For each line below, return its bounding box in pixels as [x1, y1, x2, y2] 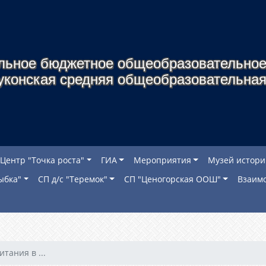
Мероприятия [133, 154, 191, 166]
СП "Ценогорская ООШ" [123, 173, 221, 185]
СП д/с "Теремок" [37, 173, 107, 185]
